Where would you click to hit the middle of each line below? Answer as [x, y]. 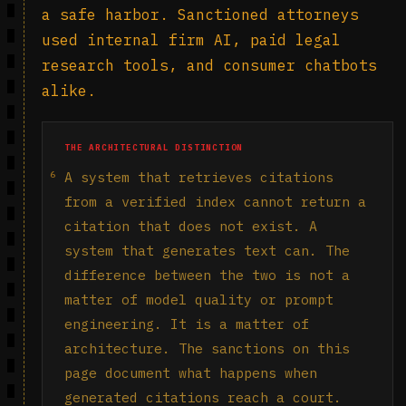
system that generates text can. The [207, 251]
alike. [69, 91]
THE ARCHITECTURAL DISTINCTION [154, 147]
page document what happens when [191, 373]
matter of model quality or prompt [199, 300]
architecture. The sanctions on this [207, 348]
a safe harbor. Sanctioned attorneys [200, 14]
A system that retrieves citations [199, 177]
